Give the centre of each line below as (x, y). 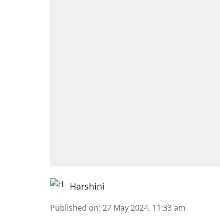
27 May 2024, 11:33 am (144, 208)
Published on (74, 208)
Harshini (87, 186)
